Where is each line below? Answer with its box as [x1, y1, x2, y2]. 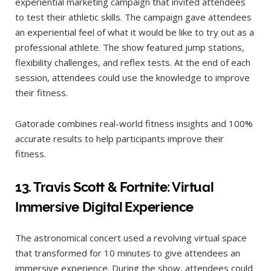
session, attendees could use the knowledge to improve [15, 71, 250, 83]
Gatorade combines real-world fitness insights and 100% [15, 117, 253, 129]
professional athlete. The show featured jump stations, [15, 41, 244, 53]
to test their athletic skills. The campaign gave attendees [15, 10, 252, 23]
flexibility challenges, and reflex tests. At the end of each [15, 56, 250, 68]
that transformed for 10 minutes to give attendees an [15, 247, 240, 260]
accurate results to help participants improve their [15, 132, 224, 145]
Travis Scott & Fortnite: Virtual [33, 179, 214, 195]
